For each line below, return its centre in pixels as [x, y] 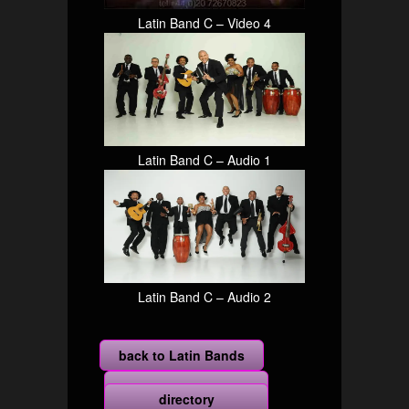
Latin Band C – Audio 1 [204, 160]
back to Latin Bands [182, 355]
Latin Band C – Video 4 [204, 23]
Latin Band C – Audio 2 [204, 297]
